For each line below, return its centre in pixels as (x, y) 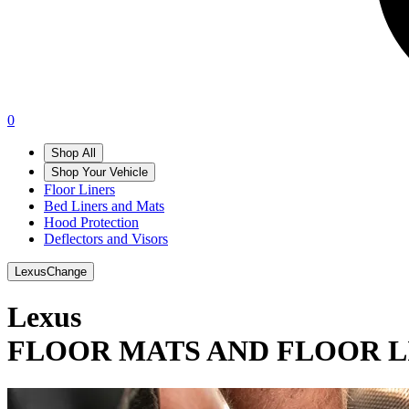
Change (67, 272)
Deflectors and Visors (106, 239)
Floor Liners (79, 189)
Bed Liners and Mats (104, 206)
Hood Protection (91, 222)
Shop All (73, 153)
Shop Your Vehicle (100, 172)
